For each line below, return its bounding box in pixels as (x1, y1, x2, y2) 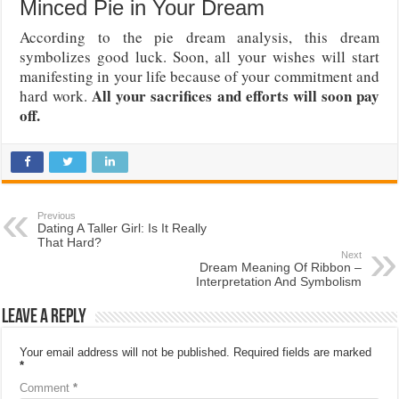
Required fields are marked (233, 345, 372, 359)
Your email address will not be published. (20, 345, 231, 359)
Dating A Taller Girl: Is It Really (37, 220, 208, 235)
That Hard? (37, 234, 102, 249)
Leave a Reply (2, 306, 87, 328)
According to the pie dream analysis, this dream (20, 26, 379, 47)
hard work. (20, 85, 93, 106)
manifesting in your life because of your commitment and (20, 65, 379, 86)
